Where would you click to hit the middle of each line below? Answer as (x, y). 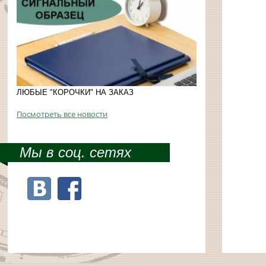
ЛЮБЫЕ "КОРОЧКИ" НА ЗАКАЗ (75, 92)
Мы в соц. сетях (75, 152)
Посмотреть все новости (62, 114)
